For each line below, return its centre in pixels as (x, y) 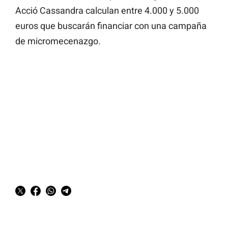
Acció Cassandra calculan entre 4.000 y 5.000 (107, 11)
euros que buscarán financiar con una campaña (111, 26)
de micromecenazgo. (58, 41)
